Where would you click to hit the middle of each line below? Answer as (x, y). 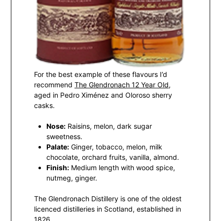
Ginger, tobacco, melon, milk (116, 147)
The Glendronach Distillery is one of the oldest (108, 198)
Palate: (58, 147)
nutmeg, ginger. (72, 178)
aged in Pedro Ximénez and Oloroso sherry (103, 95)
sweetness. (65, 136)
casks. (45, 105)
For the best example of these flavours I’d (101, 74)
